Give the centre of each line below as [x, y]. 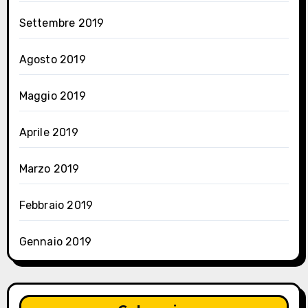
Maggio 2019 [52, 96]
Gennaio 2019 [55, 242]
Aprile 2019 [48, 133]
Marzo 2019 [49, 169]
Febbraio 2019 [56, 206]
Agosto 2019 [52, 60]
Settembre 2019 [62, 23]
